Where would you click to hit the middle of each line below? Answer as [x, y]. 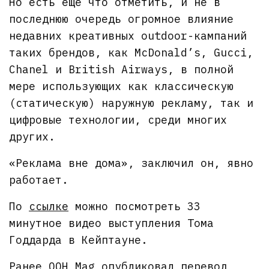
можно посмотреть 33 [135, 207]
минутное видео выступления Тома [112, 223]
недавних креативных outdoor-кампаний [128, 36]
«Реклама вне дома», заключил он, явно [131, 163]
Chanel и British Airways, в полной [122, 70]
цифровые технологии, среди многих [118, 120]
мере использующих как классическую [122, 86]
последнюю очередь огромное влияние [122, 19]
